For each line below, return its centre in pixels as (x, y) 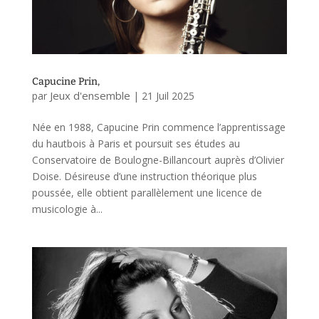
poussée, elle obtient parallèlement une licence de (147, 192)
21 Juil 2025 (168, 95)
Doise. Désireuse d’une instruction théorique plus (144, 176)
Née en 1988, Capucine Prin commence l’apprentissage (158, 127)
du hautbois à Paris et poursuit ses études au (136, 143)
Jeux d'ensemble (90, 95)
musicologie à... (67, 209)
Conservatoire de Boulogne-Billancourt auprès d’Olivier (158, 159)
